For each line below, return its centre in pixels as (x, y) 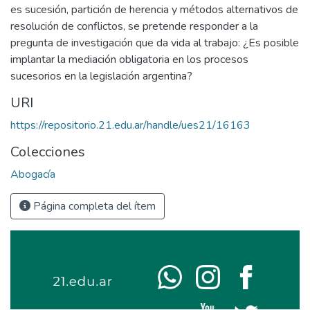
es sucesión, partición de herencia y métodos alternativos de (154, 9)
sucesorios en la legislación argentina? (101, 76)
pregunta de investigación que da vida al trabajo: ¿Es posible (155, 43)
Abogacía (33, 174)
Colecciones (48, 152)
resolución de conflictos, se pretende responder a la (134, 26)
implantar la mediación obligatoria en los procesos (129, 59)
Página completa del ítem (93, 206)
